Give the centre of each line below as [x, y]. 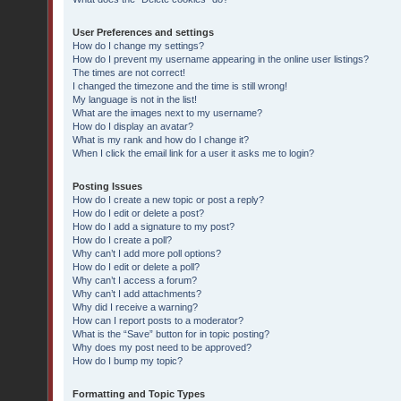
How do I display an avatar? [133, 126]
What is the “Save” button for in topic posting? [171, 334]
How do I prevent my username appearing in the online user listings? [221, 59]
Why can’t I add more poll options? [147, 253]
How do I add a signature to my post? [154, 226]
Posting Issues [107, 186]
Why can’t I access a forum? [135, 280]
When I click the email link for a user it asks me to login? [193, 153]
